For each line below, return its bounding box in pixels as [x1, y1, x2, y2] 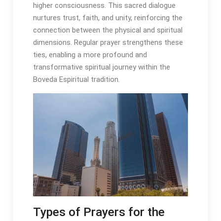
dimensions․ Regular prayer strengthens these [33, 37, 183, 47]
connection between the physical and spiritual [33, 25, 183, 35]
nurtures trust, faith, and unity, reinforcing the [33, 13, 183, 22]
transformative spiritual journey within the [33, 62, 170, 72]
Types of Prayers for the [33, 205, 165, 220]
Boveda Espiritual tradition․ [33, 74, 120, 84]
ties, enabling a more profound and [33, 50, 147, 59]
